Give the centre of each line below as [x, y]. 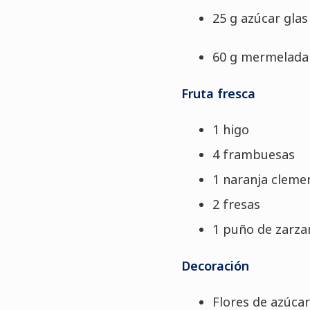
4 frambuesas [253, 154]
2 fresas [236, 204]
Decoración [215, 265]
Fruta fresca [218, 93]
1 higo [230, 129]
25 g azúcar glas [260, 18]
